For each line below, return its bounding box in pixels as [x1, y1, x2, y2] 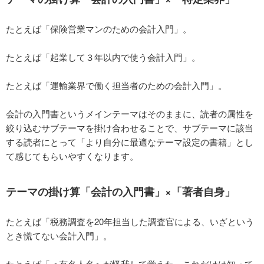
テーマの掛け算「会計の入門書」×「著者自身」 [6, 183, 235, 199]
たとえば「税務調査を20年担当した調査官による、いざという [6, 214, 254, 227]
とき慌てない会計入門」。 [6, 229, 112, 242]
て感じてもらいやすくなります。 [6, 149, 138, 162]
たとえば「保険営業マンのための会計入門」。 [6, 22, 192, 35]
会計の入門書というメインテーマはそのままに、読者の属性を [6, 107, 253, 120]
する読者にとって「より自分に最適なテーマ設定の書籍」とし [6, 135, 253, 148]
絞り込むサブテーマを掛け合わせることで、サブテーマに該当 [6, 121, 253, 134]
